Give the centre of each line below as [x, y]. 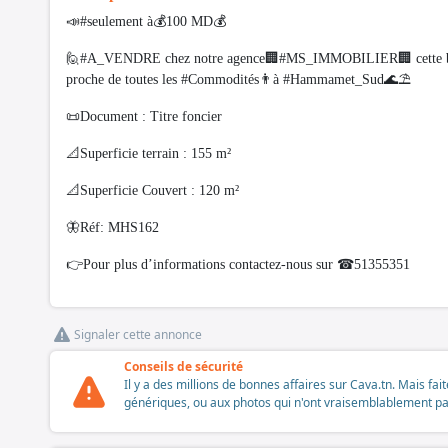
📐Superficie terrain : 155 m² [148, 154]
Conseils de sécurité [183, 367]
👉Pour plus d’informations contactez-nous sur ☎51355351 [238, 265]
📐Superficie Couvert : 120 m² [152, 191]
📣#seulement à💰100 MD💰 [146, 22]
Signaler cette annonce [138, 335]
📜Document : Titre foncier [144, 117]
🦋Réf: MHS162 [112, 228]
